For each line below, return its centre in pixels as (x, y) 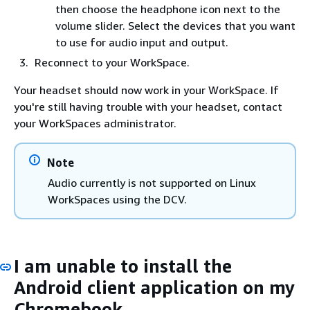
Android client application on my (154, 288)
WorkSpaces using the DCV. (117, 199)
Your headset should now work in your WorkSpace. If (146, 90)
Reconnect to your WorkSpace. (112, 62)
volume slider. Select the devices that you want (175, 26)
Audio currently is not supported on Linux (152, 183)
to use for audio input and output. (142, 42)
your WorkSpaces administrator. (95, 123)
